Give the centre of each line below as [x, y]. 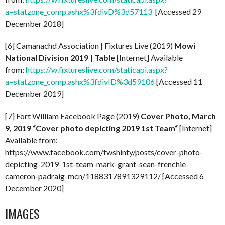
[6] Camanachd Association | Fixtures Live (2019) [90, 46]
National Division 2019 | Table [60, 58]
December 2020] [34, 188]
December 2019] [34, 94]
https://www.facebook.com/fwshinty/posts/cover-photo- [104, 152]
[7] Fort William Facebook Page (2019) [73, 116]
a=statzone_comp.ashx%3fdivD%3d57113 [79, 12]
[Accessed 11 [179, 82]
